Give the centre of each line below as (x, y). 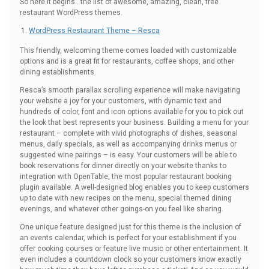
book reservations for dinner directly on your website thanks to (123, 166)
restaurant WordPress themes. (71, 13)
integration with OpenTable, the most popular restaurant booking (126, 177)
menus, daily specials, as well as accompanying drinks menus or (128, 144)
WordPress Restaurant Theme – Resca (94, 31)
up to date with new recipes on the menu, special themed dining (126, 198)
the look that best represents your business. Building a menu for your (134, 122)
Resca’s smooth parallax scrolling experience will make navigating (130, 90)
